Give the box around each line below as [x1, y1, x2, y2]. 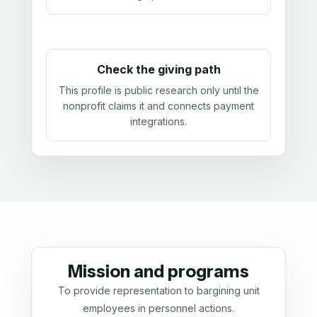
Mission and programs [68, 260, 249, 282]
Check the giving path [96, 62, 221, 77]
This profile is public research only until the [58, 83, 259, 96]
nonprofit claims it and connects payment [63, 99, 254, 112]
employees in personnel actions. [83, 301, 234, 314]
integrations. [130, 115, 187, 127]
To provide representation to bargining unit [57, 284, 260, 296]
